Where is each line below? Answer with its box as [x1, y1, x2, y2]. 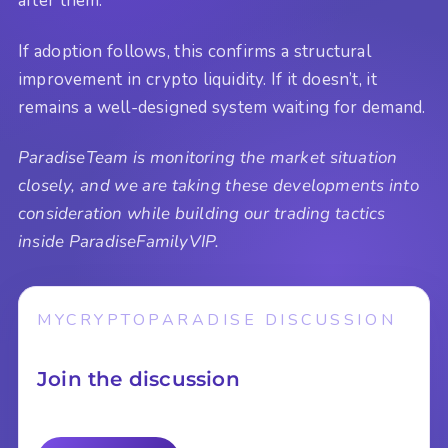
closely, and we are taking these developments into [18, 174, 419, 198]
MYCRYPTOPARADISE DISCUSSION [37, 309, 397, 332]
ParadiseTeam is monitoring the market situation [18, 146, 398, 170]
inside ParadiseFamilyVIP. [18, 230, 220, 254]
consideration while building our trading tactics [18, 202, 386, 226]
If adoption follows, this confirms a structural [18, 39, 371, 63]
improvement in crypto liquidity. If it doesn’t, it [18, 67, 377, 91]
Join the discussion [37, 366, 240, 392]
